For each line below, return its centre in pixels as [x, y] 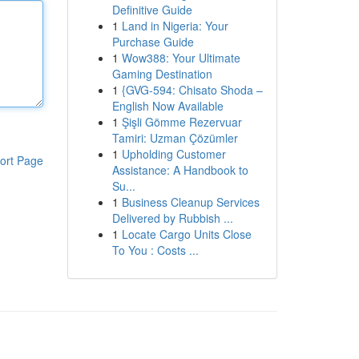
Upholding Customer [173, 154]
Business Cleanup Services [190, 202]
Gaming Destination [162, 74]
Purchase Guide [153, 42]
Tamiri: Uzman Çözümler [175, 138]
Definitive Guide [152, 10]
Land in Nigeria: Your [175, 26]
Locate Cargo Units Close [186, 234]
